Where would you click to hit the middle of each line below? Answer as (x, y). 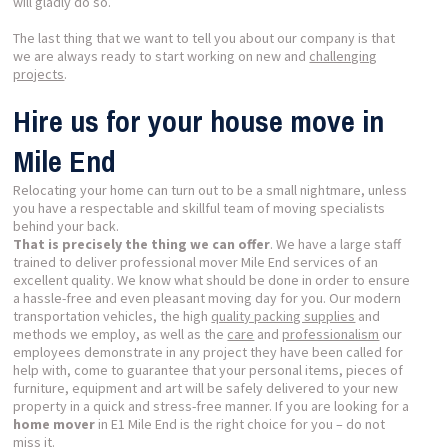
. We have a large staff (336, 243)
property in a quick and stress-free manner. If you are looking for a (211, 405)
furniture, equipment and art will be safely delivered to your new (206, 387)
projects (39, 73)
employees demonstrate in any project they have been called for (208, 351)
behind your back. (66, 225)
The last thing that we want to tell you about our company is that (204, 37)
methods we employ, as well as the (120, 333)
